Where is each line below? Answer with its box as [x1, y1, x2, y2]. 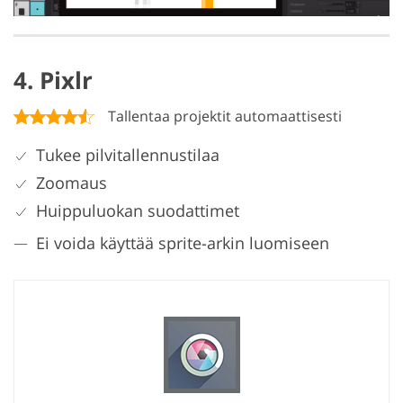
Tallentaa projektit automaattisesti [108, 105, 342, 126]
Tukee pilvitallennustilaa [36, 143, 219, 166]
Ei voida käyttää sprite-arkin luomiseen [36, 231, 329, 254]
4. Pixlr [13, 63, 93, 96]
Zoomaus [36, 171, 107, 193]
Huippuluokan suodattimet [36, 199, 239, 221]
